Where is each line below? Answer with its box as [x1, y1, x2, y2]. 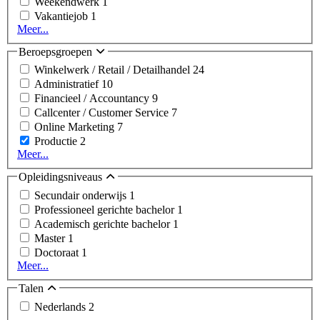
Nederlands [34, 300, 89, 313]
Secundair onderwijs [34, 189, 129, 201]
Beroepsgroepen [19, 45, 95, 58]
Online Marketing [34, 121, 117, 134]
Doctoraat [34, 246, 81, 259]
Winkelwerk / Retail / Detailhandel [34, 64, 193, 76]
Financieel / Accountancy [34, 92, 152, 105]
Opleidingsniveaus [19, 171, 105, 184]
